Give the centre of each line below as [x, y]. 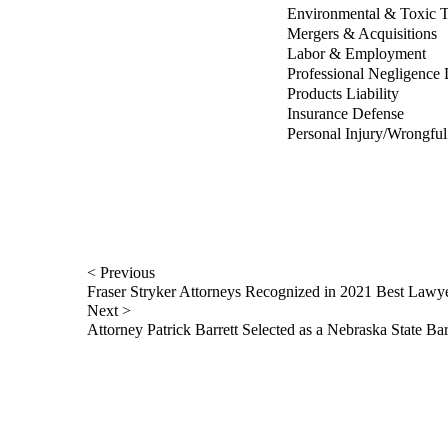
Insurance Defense [345, 113]
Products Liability [343, 93]
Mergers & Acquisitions [362, 33]
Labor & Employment [356, 53]
